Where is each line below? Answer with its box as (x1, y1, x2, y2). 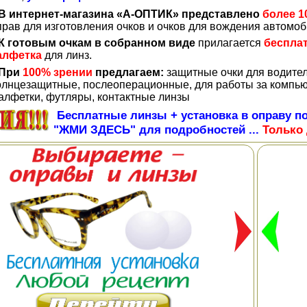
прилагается (195, 37, 264, 49)
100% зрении (23, 66, 93, 78)
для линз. (42, 49, 92, 61)
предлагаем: (93, 66, 164, 78)
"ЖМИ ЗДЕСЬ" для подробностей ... (53, 123, 262, 136)
